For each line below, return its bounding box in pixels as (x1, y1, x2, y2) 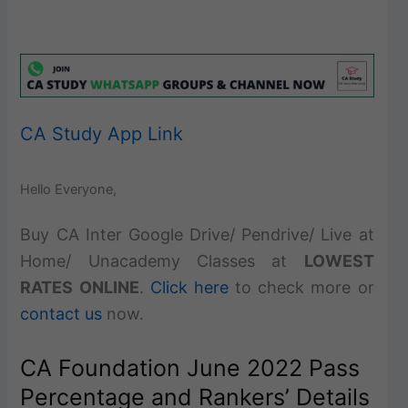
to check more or (228, 277, 374, 297)
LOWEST (303, 250, 374, 270)
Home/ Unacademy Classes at (20, 250, 304, 270)
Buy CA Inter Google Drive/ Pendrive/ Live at (20, 224, 374, 244)
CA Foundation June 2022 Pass (20, 353, 361, 382)
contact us (20, 303, 103, 323)
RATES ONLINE (20, 277, 139, 297)
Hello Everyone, (20, 180, 117, 198)
